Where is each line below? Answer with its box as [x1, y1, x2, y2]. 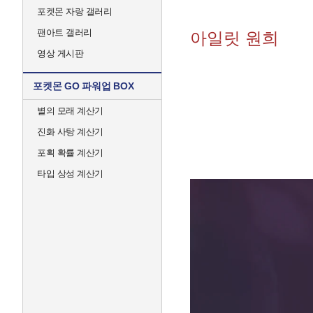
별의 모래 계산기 [37, 105, 103, 116]
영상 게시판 [37, 48, 83, 59]
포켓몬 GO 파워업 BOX [33, 80, 134, 92]
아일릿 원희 [189, 29, 279, 48]
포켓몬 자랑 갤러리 [37, 6, 112, 17]
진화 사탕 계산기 [37, 126, 103, 137]
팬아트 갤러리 [37, 27, 92, 38]
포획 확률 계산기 [37, 147, 103, 158]
